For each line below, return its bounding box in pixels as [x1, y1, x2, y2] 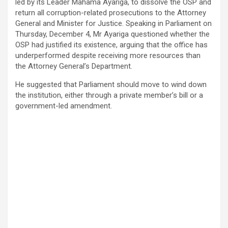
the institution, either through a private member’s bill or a [15, 90, 203, 100]
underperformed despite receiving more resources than [15, 50, 201, 60]
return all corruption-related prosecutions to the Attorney [15, 8, 206, 17]
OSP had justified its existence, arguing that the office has [15, 40, 208, 49]
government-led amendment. [15, 101, 112, 110]
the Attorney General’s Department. [15, 61, 132, 71]
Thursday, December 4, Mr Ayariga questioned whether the [15, 29, 210, 39]
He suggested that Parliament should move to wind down [15, 79, 207, 89]
